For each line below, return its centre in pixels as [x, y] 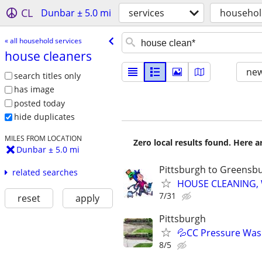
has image [34, 89]
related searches [45, 173]
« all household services [43, 40]
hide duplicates [44, 117]
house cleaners [48, 56]
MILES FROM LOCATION [43, 138]
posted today [39, 103]
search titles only [47, 75]
